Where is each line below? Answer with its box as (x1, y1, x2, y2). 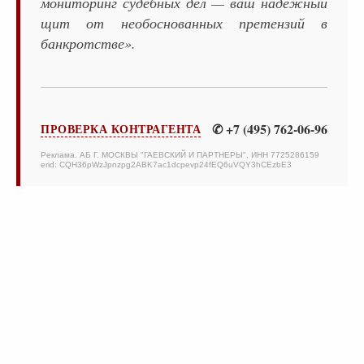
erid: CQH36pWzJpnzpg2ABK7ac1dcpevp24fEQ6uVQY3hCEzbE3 (41, 160, 292, 170)
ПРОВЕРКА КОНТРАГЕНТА (41, 120, 201, 138)
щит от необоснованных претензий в (41, 13, 327, 33)
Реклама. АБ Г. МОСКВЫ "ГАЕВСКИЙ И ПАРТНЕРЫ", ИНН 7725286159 (41, 150, 319, 160)
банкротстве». (41, 33, 136, 54)
